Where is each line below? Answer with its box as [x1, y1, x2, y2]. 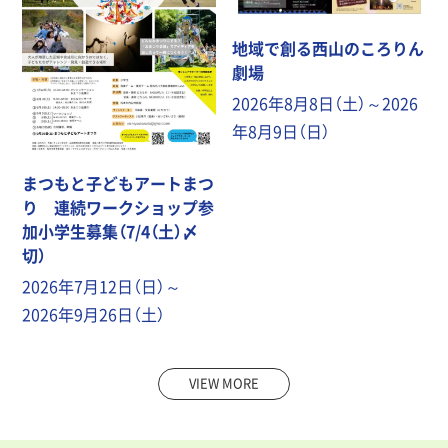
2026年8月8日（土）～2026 [232, 90, 419, 115]
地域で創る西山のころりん [232, 35, 425, 60]
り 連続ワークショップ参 [22, 195, 215, 220]
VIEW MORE [189, 373, 259, 393]
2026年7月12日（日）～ [22, 274, 182, 299]
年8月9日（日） [232, 118, 331, 143]
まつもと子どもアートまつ [22, 171, 215, 196]
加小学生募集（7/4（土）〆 [22, 219, 199, 244]
